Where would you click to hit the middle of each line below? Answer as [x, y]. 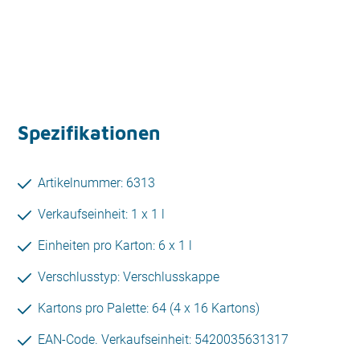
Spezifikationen [89, 133]
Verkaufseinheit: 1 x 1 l [101, 214]
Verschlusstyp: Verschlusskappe [129, 277]
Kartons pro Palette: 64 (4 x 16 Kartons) [149, 308]
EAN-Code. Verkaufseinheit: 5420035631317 [163, 340]
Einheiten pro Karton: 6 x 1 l [115, 245]
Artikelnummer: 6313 [96, 183]
